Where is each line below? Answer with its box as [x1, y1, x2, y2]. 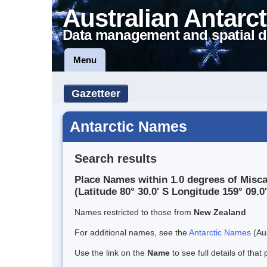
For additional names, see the [74, 228, 189, 238]
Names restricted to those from [74, 207, 194, 218]
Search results [74, 151, 157, 165]
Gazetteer [72, 88, 120, 100]
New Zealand [194, 207, 246, 218]
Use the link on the [74, 248, 147, 258]
